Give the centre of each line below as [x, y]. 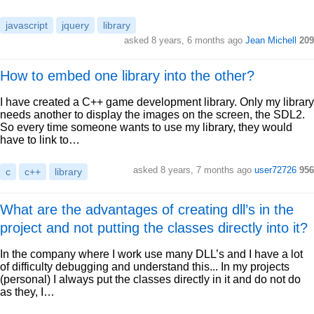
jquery [75, 25]
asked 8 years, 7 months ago [194, 170]
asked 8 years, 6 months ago [185, 40]
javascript [27, 25]
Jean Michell [271, 40]
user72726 [275, 170]
